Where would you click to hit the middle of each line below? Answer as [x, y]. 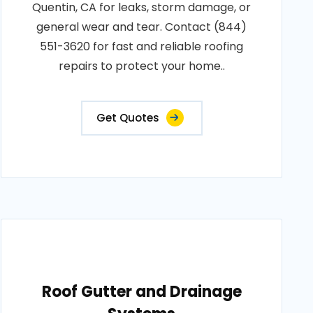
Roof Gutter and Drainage [141, 292]
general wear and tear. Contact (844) [142, 27]
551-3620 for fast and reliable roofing [142, 46]
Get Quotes [128, 118]
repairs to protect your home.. [141, 66]
